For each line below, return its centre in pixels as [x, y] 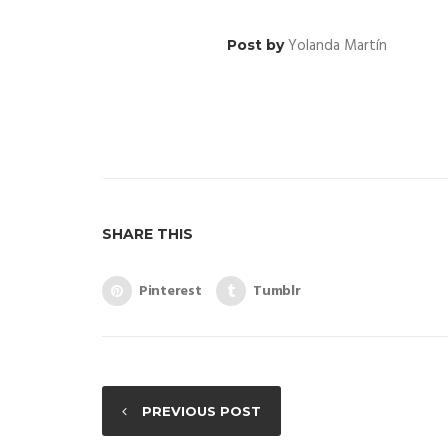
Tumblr [277, 291]
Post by [257, 45]
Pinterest [170, 291]
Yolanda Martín [337, 46]
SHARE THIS [147, 234]
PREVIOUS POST [201, 411]
